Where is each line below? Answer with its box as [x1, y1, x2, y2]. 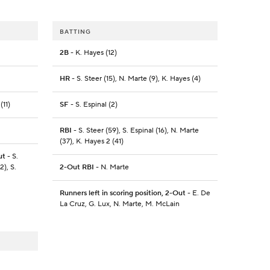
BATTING [59, 28, 91, 36]
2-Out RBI [59, 163, 94, 172]
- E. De [185, 189, 210, 198]
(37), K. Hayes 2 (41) [59, 137, 124, 146]
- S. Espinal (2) [68, 100, 118, 110]
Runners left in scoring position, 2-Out [59, 189, 186, 198]
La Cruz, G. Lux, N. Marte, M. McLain [59, 199, 180, 209]
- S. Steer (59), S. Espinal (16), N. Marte [71, 126, 199, 136]
